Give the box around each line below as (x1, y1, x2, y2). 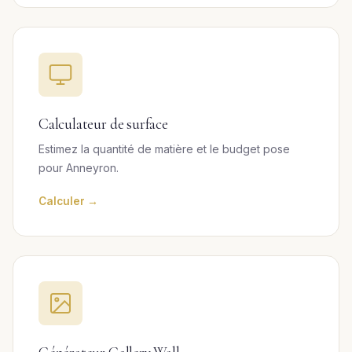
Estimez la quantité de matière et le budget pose (38, 142, 290, 156)
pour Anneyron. (38, 161, 119, 174)
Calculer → (38, 195, 98, 207)
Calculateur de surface (38, 115, 168, 134)
